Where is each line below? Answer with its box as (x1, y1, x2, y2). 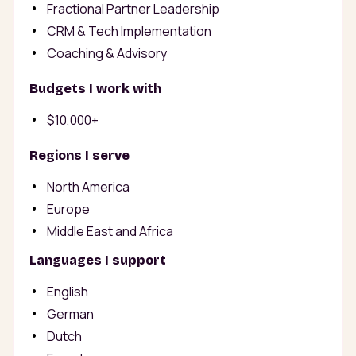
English (47, 283, 88, 301)
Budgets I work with (29, 81, 161, 97)
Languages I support (29, 253, 166, 269)
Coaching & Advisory (47, 44, 167, 63)
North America (47, 178, 130, 196)
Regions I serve (29, 148, 130, 164)
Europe (47, 200, 90, 219)
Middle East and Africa (47, 222, 173, 241)
